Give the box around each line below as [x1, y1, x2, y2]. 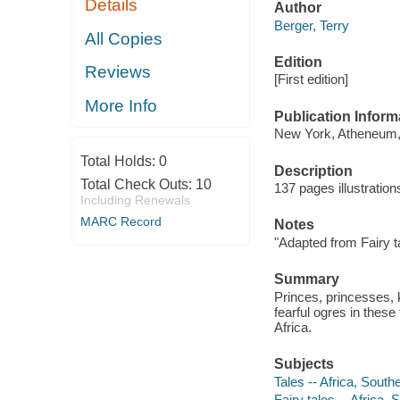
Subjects [273, 355, 334, 371]
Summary [273, 271, 339, 287]
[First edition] [273, 71, 348, 87]
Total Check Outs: [79, 177, 196, 193]
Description [273, 162, 353, 179]
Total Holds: [79, 154, 159, 170]
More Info [85, 96, 158, 115]
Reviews [85, 62, 152, 82]
